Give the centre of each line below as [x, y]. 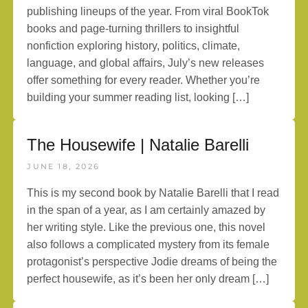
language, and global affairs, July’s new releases [146, 63]
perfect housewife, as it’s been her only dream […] [148, 279]
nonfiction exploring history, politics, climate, [134, 46]
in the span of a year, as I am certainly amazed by [146, 210]
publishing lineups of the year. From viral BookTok [148, 11]
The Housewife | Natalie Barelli [138, 145]
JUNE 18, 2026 [64, 166]
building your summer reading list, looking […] [138, 97]
